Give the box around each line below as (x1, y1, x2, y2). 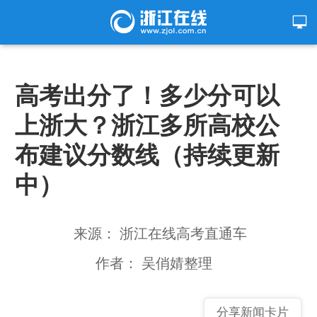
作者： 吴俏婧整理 (95, 252, 212, 272)
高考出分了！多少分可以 (15, 77, 279, 111)
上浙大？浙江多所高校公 (15, 107, 279, 141)
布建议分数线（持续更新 (15, 137, 279, 171)
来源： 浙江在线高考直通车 (74, 222, 247, 243)
